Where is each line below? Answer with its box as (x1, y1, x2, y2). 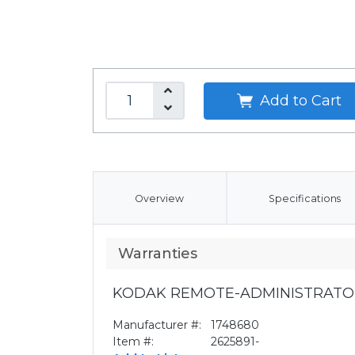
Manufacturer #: (113, 318, 201, 332)
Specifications (268, 193, 341, 204)
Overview (135, 193, 185, 204)
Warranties (118, 245, 197, 262)
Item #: (113, 334, 154, 349)
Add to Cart (255, 91, 342, 109)
